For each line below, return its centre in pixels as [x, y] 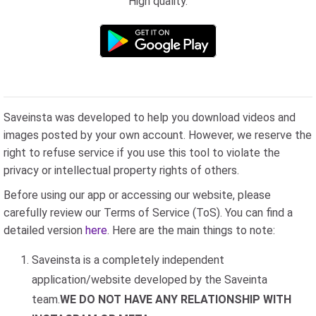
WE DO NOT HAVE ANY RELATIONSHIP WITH [176, 299]
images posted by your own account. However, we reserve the [158, 135]
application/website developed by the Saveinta [150, 280]
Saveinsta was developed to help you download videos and [150, 117]
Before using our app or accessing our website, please [137, 195]
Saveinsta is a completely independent [128, 260]
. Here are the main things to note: [191, 230]
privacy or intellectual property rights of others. [121, 170]
